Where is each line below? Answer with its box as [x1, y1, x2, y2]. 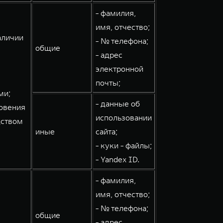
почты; [96, 78, 120, 88]
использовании [96, 112, 152, 122]
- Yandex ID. [96, 154, 139, 164]
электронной [96, 64, 143, 74]
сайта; [96, 126, 117, 136]
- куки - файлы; [96, 140, 152, 150]
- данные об [96, 99, 140, 109]
